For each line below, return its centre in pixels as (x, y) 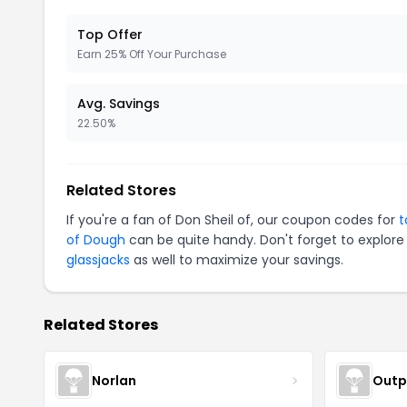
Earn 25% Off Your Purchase (152, 54)
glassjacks (98, 260)
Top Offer (110, 35)
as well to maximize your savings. (237, 260)
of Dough (96, 240)
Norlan (114, 380)
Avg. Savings (119, 104)
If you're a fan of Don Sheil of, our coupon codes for (233, 220)
